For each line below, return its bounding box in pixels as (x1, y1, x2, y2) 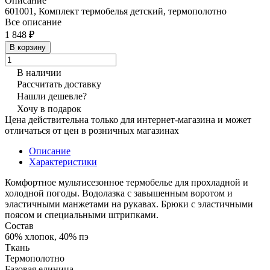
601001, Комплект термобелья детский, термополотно (5, 5, 227, 16)
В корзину (10, 42, 46, 52)
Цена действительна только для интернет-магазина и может (5, 114, 251, 125)
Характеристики (29, 156, 97, 167)
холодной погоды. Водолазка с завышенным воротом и (5, 187, 233, 198)
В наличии (17, 67, 61, 78)
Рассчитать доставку (17, 78, 101, 89)
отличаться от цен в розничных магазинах (5, 125, 179, 136)
